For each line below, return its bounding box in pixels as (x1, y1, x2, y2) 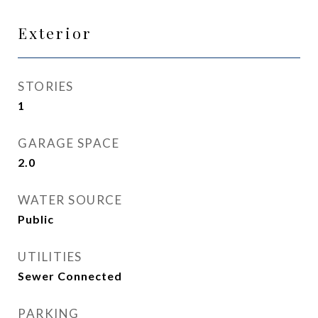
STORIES (18, 79, 74, 94)
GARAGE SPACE (18, 136, 119, 150)
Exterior (18, 23, 92, 43)
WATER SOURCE (18, 192, 122, 207)
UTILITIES (18, 249, 82, 264)
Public (18, 212, 54, 226)
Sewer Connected (18, 269, 122, 283)
